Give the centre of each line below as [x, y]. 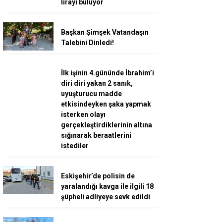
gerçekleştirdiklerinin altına [107, 125]
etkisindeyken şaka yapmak [106, 104]
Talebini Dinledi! [87, 42]
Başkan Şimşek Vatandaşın [105, 32]
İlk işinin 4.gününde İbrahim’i [108, 73]
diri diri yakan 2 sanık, [97, 83]
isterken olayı [83, 114]
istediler [75, 145]
